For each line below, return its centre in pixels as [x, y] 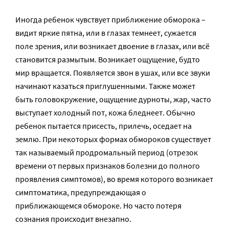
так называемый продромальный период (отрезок [107, 153]
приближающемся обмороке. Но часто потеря [98, 206]
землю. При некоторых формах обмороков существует [113, 139]
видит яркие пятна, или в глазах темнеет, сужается [106, 33]
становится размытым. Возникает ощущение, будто [108, 60]
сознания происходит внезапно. [73, 219]
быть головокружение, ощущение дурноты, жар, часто [113, 99]
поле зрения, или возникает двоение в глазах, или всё [112, 46]
